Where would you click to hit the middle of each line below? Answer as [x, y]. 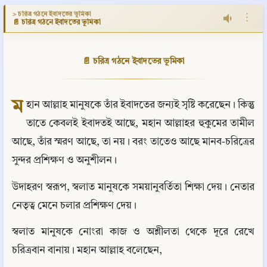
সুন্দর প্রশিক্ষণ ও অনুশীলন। [64, 161]
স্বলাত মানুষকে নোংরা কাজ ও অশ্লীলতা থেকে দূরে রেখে [133, 232]
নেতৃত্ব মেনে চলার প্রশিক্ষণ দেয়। [74, 206]
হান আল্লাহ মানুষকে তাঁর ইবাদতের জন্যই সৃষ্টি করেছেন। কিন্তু [140, 105]
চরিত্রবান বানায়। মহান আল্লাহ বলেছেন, [87, 251]
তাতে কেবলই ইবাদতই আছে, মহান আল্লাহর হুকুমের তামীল [140, 124]
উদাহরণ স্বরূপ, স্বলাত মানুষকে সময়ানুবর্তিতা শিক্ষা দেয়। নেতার [133, 187]
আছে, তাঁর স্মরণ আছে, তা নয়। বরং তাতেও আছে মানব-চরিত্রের [133, 142]
